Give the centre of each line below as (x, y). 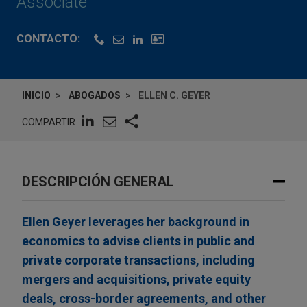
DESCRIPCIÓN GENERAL (98, 182)
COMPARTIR (49, 122)
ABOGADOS (95, 96)
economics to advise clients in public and (138, 241)
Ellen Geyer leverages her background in (136, 222)
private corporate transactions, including (138, 260)
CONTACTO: (48, 39)
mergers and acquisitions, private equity (136, 280)
